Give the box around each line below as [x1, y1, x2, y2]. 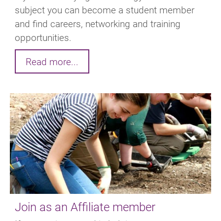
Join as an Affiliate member [15, 198, 155, 215]
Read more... [26, 55, 78, 68]
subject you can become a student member [15, 3, 194, 16]
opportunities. [15, 31, 72, 43]
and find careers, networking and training [15, 17, 181, 30]
